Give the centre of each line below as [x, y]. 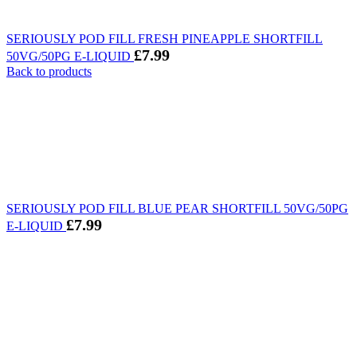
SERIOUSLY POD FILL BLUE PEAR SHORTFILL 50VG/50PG [177, 209]
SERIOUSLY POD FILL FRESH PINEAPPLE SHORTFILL [165, 39]
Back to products [49, 72]
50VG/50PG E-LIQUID [70, 57]
